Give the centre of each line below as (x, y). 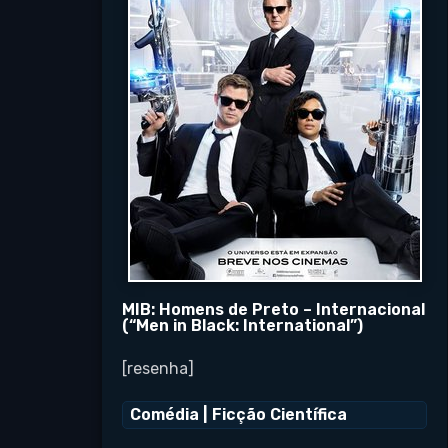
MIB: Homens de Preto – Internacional (273, 309)
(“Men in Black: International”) (242, 325)
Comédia (164, 414)
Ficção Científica (279, 414)
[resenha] (158, 368)
